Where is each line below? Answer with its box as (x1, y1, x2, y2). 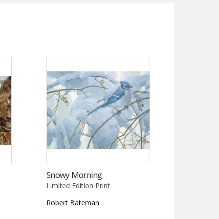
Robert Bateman (46, 197, 100, 207)
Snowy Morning (46, 169, 102, 180)
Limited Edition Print (46, 180, 110, 190)
